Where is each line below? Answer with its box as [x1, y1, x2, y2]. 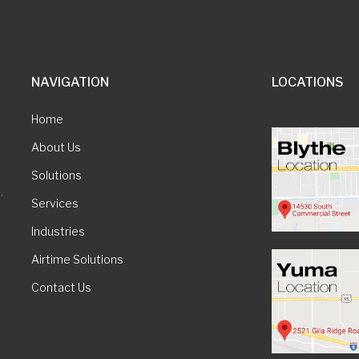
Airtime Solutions [30, 252, 123, 266]
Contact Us [30, 280, 91, 294]
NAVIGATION [30, 75, 109, 90]
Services [30, 196, 79, 210]
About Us [30, 140, 81, 154]
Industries [30, 224, 85, 238]
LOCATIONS [271, 75, 344, 90]
